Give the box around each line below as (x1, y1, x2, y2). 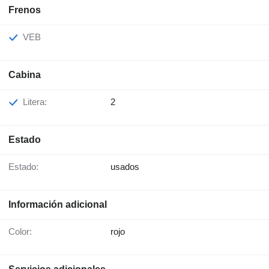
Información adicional (8, 199, 107, 210)
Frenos (8, 5, 41, 16)
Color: (15, 226, 32, 237)
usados (110, 162, 139, 172)
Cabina (8, 70, 41, 80)
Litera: (28, 97, 47, 107)
